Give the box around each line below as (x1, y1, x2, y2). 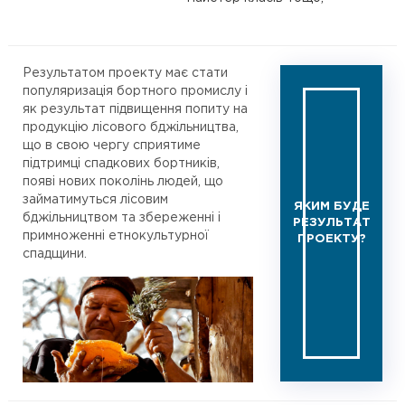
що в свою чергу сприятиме (22, 139, 201, 151)
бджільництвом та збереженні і (22, 212, 221, 223)
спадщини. (22, 248, 87, 259)
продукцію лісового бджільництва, (22, 121, 239, 133)
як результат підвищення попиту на (22, 103, 248, 115)
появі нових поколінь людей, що (22, 175, 223, 187)
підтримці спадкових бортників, (22, 157, 220, 169)
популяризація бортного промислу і (22, 85, 248, 97)
